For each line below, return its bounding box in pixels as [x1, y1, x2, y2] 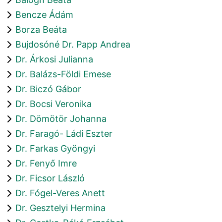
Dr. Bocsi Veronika [15, 98, 92, 109]
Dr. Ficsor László [15, 172, 85, 183]
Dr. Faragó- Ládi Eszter [15, 128, 112, 139]
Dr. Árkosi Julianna [15, 54, 93, 64]
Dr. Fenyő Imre [15, 158, 77, 168]
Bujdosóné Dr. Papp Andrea [15, 39, 130, 50]
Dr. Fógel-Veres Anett [15, 187, 105, 198]
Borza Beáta [15, 24, 67, 35]
